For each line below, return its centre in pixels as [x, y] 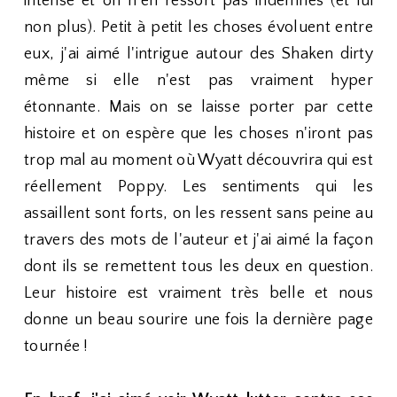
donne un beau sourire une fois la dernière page [198, 320]
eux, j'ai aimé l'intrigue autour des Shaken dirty [198, 54]
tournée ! [58, 346]
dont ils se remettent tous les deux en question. [198, 267]
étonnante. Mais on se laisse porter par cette [198, 107]
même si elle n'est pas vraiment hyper [198, 81]
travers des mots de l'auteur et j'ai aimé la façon [198, 240]
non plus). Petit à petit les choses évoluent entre [198, 27]
